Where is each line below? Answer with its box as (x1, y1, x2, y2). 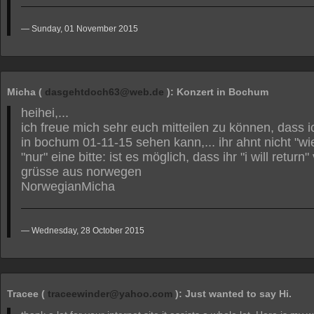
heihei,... (21, 106, 69, 120)
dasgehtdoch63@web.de (45, 86, 164, 97)
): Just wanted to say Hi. (172, 288, 292, 299)
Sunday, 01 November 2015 (32, 24, 138, 34)
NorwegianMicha (21, 179, 115, 193)
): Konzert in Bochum (164, 86, 268, 97)
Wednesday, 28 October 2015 (32, 226, 144, 235)
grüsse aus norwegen (21, 165, 142, 179)
